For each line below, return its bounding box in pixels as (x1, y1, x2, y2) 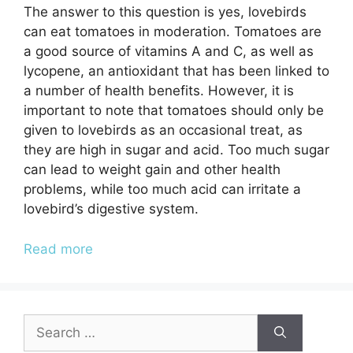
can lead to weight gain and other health (24, 162, 281, 178)
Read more (24, 240, 93, 257)
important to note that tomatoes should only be (24, 102, 324, 119)
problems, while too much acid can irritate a (24, 181, 301, 198)
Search (23, 314, 67, 331)
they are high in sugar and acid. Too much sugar (24, 142, 329, 158)
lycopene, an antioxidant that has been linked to (24, 63, 329, 80)
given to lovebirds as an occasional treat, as (24, 122, 303, 139)
